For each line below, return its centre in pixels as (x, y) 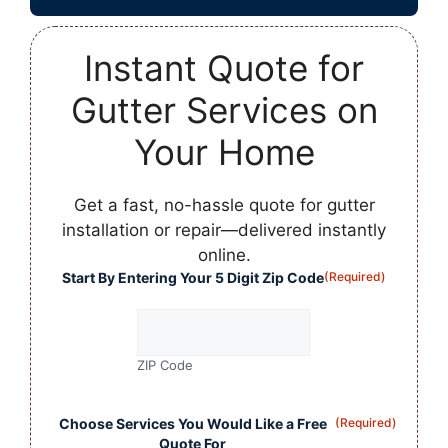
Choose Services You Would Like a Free (192, 423)
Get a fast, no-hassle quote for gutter (224, 204)
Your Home (224, 151)
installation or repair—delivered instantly (224, 229)
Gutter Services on (224, 109)
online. (224, 254)
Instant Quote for (224, 67)
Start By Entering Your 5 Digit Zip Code (192, 277)
